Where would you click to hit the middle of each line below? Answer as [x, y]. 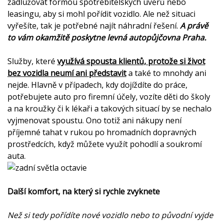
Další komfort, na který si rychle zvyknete [84, 191]
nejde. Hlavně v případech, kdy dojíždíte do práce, [97, 85]
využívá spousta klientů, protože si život [131, 61]
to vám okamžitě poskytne [57, 37]
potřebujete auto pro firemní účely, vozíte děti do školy [109, 97]
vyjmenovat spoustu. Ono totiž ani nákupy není [94, 120]
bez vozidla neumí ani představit [67, 73]
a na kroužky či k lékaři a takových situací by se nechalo [110, 109]
